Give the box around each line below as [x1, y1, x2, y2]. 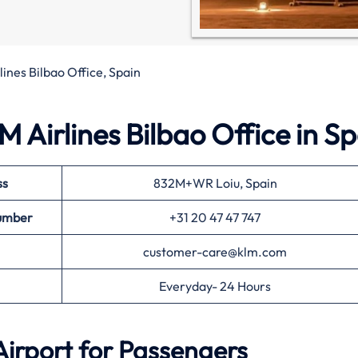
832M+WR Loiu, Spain [153, 175, 277, 192]
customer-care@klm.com [143, 244, 287, 261]
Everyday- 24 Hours [159, 278, 271, 295]
